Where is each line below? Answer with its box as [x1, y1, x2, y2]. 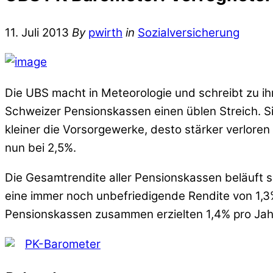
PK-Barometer [25, 236, 101, 251]
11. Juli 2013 [5, 25, 69, 40]
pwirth [88, 25, 122, 40]
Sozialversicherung [138, 25, 239, 40]
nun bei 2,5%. [5, 141, 76, 155]
